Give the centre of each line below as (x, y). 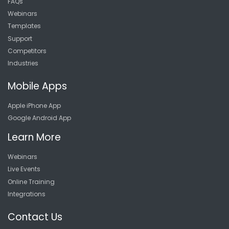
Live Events (24, 169)
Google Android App (39, 118)
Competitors (27, 51)
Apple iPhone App (34, 105)
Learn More (34, 138)
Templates (24, 26)
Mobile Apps (37, 86)
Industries (23, 63)
